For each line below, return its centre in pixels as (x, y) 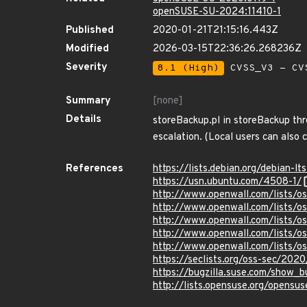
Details (84, 120)
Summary (88, 101)
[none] (168, 101)
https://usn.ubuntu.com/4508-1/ (227, 182)
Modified (87, 49)
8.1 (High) (188, 68)
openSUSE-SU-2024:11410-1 (217, 12)
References (95, 169)
